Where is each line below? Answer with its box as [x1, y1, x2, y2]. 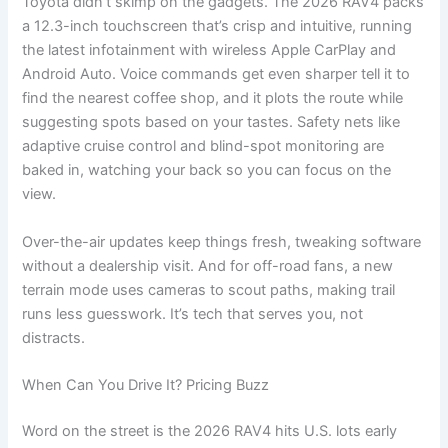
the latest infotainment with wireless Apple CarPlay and [22, 41, 397, 60]
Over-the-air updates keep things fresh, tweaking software [22, 232, 422, 251]
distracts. [22, 328, 86, 347]
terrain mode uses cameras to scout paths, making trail [22, 280, 396, 299]
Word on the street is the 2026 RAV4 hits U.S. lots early [22, 421, 398, 440]
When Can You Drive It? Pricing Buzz [22, 375, 270, 394]
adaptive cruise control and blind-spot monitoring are [22, 137, 385, 156]
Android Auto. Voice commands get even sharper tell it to [22, 65, 411, 84]
